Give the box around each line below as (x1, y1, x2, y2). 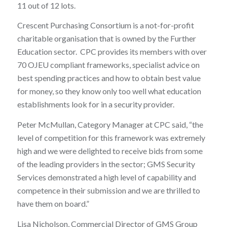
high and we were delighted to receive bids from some (17, 146, 203, 156)
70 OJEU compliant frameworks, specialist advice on (17, 60, 200, 70)
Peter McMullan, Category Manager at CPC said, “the (17, 120, 203, 130)
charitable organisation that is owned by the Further (17, 33, 196, 44)
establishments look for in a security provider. (17, 99, 174, 109)
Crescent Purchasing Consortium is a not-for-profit (17, 20, 194, 30)
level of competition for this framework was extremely (17, 133, 205, 143)
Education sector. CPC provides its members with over (17, 47, 207, 57)
